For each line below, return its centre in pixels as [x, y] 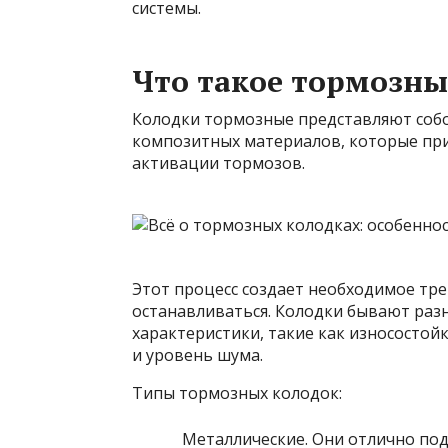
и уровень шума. [197, 355]
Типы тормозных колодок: [237, 393]
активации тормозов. [218, 163]
